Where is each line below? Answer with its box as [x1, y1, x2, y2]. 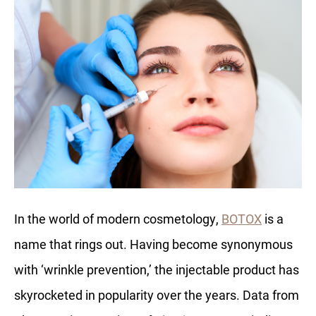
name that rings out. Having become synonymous [14, 236, 293, 253]
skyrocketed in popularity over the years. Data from [14, 286, 299, 304]
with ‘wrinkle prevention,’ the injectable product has [14, 261, 299, 279]
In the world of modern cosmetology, [14, 210, 221, 228]
